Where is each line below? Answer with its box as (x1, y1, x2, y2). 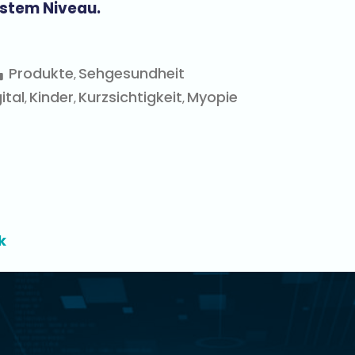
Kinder (29, 87, 74, 108)
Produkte (9, 63, 74, 84)
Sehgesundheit (78, 63, 185, 84)
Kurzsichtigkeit (78, 87, 183, 108)
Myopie (187, 87, 239, 108)
